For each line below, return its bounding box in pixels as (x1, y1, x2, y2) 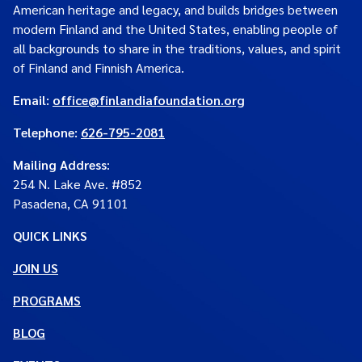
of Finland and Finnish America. (13, 59, 184, 76)
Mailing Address (13, 156, 107, 173)
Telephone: (13, 124, 81, 141)
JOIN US (13, 259, 58, 276)
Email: (13, 91, 49, 108)
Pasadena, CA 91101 (13, 195, 128, 212)
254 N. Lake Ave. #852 (13, 175, 142, 192)
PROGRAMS (13, 292, 81, 309)
